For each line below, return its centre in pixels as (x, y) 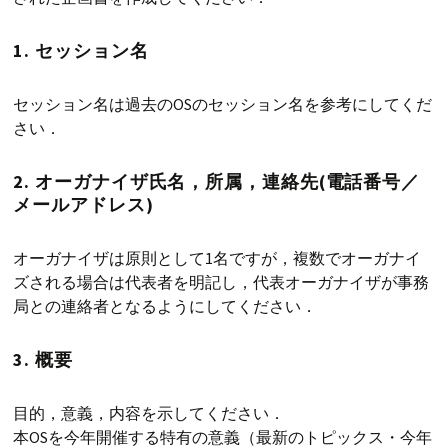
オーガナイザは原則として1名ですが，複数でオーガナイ (217, 258)
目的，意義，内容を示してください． (149, 413)
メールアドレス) (83, 205)
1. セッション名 (81, 51)
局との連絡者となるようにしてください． (165, 306)
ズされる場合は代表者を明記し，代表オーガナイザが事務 (221, 282)
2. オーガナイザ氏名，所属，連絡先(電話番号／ (217, 182)
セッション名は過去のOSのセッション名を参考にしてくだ (223, 104)
